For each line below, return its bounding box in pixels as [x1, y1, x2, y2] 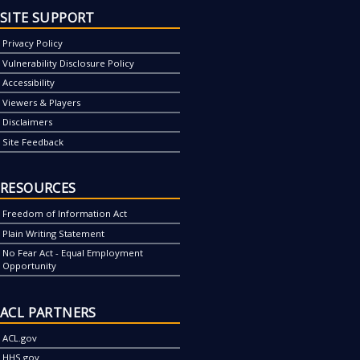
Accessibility [2, 76, 55, 89]
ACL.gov [2, 331, 38, 344]
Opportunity [2, 260, 57, 272]
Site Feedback [2, 135, 64, 148]
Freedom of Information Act [2, 207, 128, 220]
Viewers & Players [2, 96, 81, 108]
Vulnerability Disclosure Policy [2, 56, 135, 69]
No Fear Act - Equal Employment [2, 247, 144, 260]
